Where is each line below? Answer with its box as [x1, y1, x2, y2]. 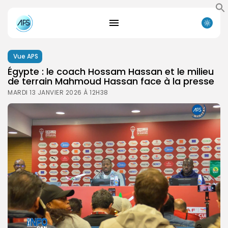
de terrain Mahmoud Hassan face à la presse [8, 74, 214, 88]
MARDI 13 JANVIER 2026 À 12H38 [8, 88, 108, 97]
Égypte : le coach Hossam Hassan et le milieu [8, 65, 214, 78]
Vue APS [13, 51, 38, 61]
